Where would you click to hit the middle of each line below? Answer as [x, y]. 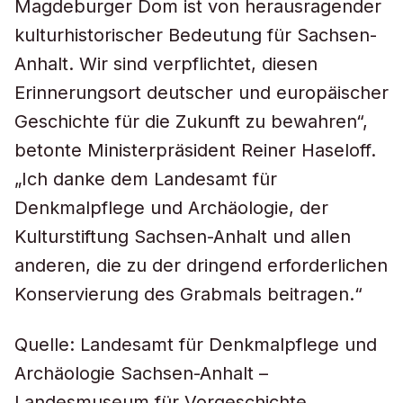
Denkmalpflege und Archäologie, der [171, 208]
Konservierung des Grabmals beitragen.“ [188, 294]
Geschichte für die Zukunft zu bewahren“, [191, 121]
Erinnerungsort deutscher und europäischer [201, 93]
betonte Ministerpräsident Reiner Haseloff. [195, 150]
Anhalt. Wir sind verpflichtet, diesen [166, 64]
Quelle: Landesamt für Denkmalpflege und [196, 345]
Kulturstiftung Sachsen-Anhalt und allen [183, 237]
